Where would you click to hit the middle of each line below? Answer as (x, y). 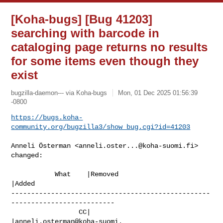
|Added (23, 183)
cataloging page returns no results (110, 47)
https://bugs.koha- (47, 117)
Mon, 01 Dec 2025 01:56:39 (158, 93)
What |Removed (33, 174)
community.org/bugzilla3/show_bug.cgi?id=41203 (101, 127)
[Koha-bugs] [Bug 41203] (82, 19)
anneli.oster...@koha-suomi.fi (137, 146)
